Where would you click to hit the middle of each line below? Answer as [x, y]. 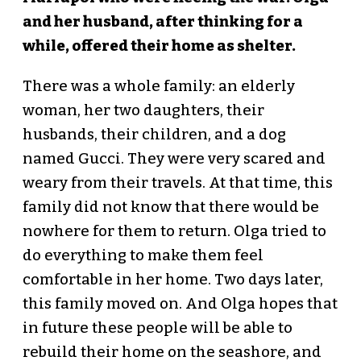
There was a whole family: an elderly [158, 87]
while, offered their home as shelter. [159, 46]
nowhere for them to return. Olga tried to [174, 232]
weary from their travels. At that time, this [177, 183]
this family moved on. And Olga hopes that [180, 304]
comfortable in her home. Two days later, [172, 280]
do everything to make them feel [143, 256]
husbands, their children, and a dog [154, 135]
